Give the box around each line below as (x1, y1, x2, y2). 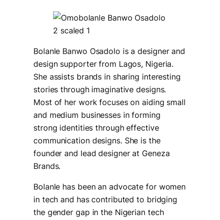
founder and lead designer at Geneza (33, 148, 170, 158)
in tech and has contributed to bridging (33, 194, 178, 205)
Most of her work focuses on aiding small (33, 97, 186, 107)
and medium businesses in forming (33, 110, 161, 120)
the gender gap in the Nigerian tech (33, 207, 164, 218)
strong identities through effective (33, 122, 159, 133)
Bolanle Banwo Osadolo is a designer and (33, 46, 186, 56)
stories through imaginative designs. (33, 84, 166, 94)
